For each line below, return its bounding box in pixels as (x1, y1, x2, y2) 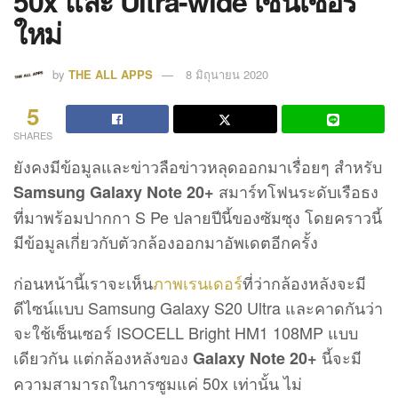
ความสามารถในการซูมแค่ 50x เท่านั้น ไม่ (13, 370, 302, 394)
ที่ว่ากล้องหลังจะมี (243, 270, 366, 294)
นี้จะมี (322, 345, 362, 369)
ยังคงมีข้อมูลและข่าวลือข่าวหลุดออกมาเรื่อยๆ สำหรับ (13, 154, 382, 178)
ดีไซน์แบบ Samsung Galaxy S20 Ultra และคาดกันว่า (13, 295, 383, 319)
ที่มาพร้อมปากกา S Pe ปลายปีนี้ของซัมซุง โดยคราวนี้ (13, 204, 382, 228)
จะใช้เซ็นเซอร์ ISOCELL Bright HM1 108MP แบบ (13, 320, 358, 344)
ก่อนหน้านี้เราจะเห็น (13, 270, 153, 294)
